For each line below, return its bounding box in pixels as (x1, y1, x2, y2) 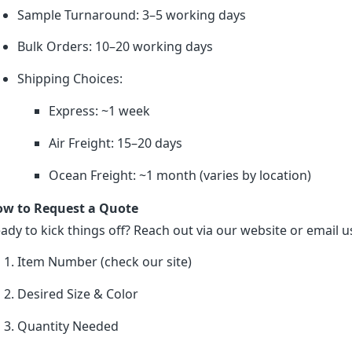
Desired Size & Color (16, 285, 138, 303)
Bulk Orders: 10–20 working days (16, 38, 213, 56)
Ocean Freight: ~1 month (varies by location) (48, 166, 311, 184)
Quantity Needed (16, 317, 119, 335)
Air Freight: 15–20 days (48, 134, 182, 152)
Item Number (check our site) (16, 253, 192, 271)
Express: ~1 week (48, 101, 150, 119)
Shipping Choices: (16, 70, 123, 88)
